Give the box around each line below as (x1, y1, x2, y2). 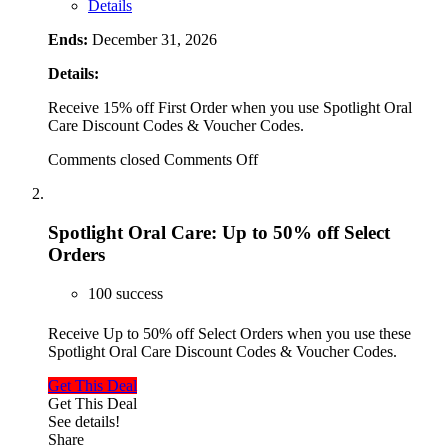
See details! (48, 412, 120, 430)
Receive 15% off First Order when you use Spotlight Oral (48, 99, 412, 117)
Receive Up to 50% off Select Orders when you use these (48, 324, 411, 342)
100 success (88, 284, 163, 302)
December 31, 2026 (92, 31, 217, 49)
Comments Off (164, 151, 258, 169)
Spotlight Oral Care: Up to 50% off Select (48, 222, 390, 244)
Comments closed (48, 151, 160, 169)
